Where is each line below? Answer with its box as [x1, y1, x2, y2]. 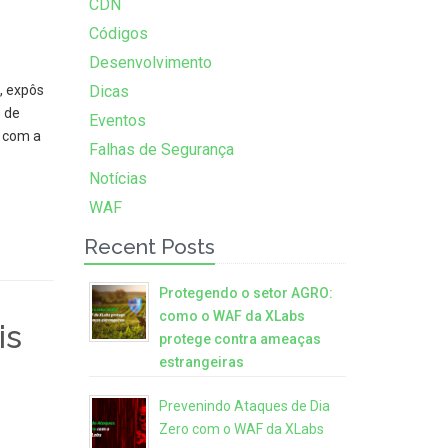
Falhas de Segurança [88, 140, 234, 159]
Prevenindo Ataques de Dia [158, 398, 330, 414]
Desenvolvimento [88, 53, 212, 72]
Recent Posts [83, 234, 215, 259]
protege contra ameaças [158, 331, 321, 347]
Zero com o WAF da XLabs [158, 421, 324, 437]
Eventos [88, 111, 146, 130]
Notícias [88, 169, 147, 188]
